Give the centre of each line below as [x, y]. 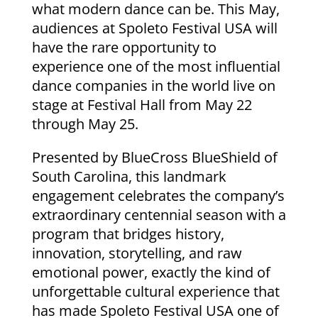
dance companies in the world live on [153, 85]
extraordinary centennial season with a [159, 214]
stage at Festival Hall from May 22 [142, 104]
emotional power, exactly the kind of [151, 272]
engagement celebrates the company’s [158, 195]
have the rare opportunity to [124, 47]
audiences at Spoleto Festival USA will [154, 28]
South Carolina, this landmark [129, 176]
